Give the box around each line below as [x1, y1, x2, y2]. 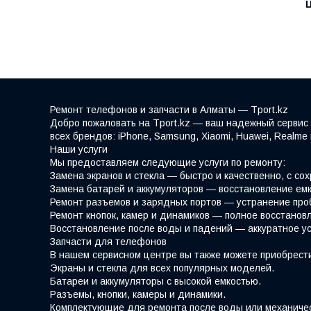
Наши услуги [50, 143, 108, 155]
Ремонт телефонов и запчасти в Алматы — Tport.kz [50, 103, 288, 115]
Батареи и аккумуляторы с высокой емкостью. [50, 275, 261, 287]
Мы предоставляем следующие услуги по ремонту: [50, 156, 285, 168]
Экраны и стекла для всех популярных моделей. [50, 262, 274, 274]
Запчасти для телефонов [50, 235, 167, 247]
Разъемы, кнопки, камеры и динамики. [50, 288, 226, 300]
